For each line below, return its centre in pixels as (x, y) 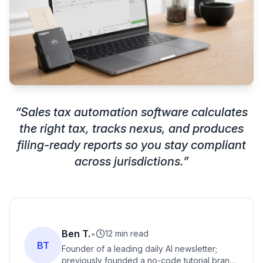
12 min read (127, 234)
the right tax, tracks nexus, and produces (131, 129)
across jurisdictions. (129, 162)
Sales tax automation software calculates (134, 112)
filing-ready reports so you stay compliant (131, 145)
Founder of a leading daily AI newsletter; (139, 249)
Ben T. (76, 234)
